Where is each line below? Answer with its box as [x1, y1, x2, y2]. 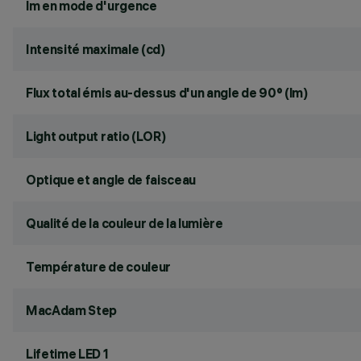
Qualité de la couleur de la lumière [26, 215, 223, 231]
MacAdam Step [26, 302, 118, 318]
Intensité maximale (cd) [26, 41, 165, 57]
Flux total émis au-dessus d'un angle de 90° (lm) [26, 85, 308, 101]
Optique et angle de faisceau [26, 172, 197, 188]
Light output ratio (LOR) [26, 128, 166, 144]
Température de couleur [26, 259, 171, 275]
